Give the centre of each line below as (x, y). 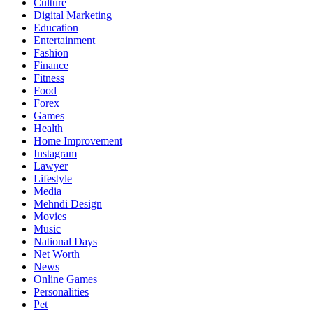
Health (48, 128)
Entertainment (64, 40)
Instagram (55, 153)
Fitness (49, 78)
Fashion (51, 52)
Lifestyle (53, 178)
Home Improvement (78, 140)
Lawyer (51, 166)
